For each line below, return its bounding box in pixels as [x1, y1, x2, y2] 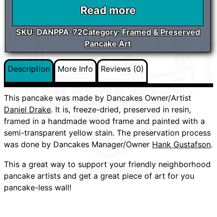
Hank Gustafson [152, 139, 211, 150]
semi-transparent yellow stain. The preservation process [4, 128, 211, 138]
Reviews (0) [101, 64, 144, 74]
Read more [80, 4, 136, 17]
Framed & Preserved [122, 27, 200, 37]
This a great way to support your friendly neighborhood [4, 159, 211, 169]
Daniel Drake [4, 105, 51, 115]
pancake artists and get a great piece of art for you [4, 170, 194, 181]
